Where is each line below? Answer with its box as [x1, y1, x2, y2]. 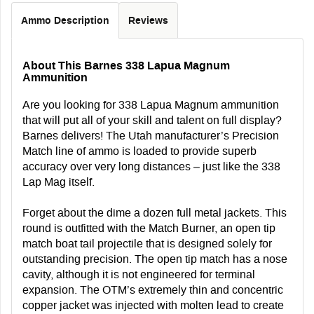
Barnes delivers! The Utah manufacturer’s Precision [22, 129, 279, 142]
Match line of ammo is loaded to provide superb [22, 144, 257, 157]
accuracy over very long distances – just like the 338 [22, 160, 280, 172]
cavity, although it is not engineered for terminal [22, 268, 255, 280]
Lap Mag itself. [22, 175, 95, 188]
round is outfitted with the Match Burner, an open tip [22, 221, 275, 234]
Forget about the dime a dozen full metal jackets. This [22, 206, 287, 219]
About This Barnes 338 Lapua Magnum [22, 59, 230, 71]
